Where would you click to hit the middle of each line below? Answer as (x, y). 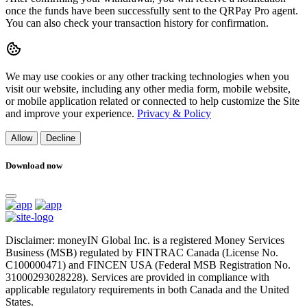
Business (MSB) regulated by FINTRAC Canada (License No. (142, 253)
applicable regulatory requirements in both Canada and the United (147, 290)
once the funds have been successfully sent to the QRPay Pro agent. (152, 11)
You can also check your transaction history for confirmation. (137, 23)
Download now (34, 166)
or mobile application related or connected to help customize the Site (152, 101)
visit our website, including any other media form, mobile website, (148, 89)
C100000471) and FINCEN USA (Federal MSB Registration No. (148, 265)
